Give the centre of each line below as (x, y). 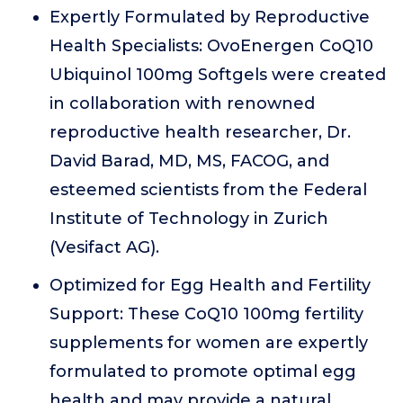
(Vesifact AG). (104, 247)
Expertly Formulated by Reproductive (210, 17)
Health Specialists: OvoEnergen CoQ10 (211, 46)
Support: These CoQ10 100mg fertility (206, 314)
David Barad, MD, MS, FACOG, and (189, 161)
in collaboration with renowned (182, 103)
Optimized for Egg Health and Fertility (210, 285)
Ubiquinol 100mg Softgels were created (218, 75)
